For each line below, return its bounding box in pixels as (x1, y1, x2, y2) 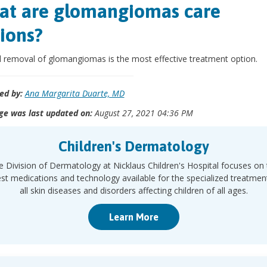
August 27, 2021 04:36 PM (92, 107, 193, 119)
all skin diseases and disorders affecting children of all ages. (19, 185, 248, 196)
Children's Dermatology (58, 138, 209, 154)
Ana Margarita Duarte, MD (24, 88, 125, 99)
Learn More (108, 212, 159, 222)
